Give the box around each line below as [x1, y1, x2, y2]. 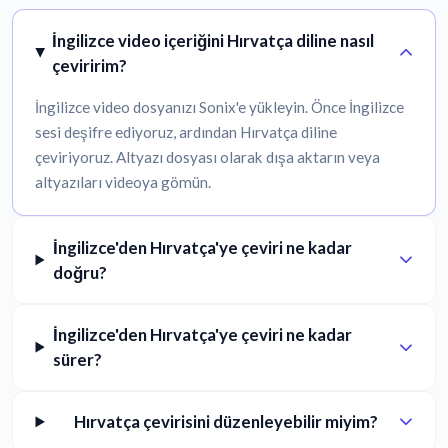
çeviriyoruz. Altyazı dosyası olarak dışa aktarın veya [35, 148, 381, 167]
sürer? [53, 349, 103, 371]
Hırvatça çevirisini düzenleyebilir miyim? [73, 411, 378, 433]
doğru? [52, 261, 107, 283]
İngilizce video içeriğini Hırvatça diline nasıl [51, 29, 374, 51]
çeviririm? [51, 54, 127, 76]
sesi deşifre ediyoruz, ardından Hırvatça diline [35, 123, 338, 142]
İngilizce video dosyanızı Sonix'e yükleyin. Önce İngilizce [35, 98, 405, 117]
